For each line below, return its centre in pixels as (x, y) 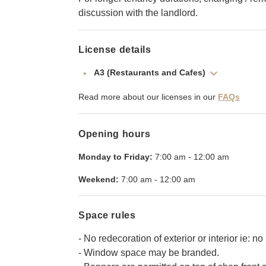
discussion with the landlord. (138, 12)
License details (115, 50)
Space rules (107, 215)
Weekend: (99, 179)
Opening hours (115, 134)
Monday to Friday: (115, 156)
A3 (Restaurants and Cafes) (150, 73)
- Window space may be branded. (149, 252)
